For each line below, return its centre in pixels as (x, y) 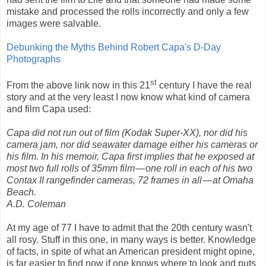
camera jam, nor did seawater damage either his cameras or (132, 145)
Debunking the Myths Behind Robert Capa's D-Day (114, 47)
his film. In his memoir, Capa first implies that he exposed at (130, 157)
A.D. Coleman (37, 204)
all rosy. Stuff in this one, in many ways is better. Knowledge (131, 240)
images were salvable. (54, 23)
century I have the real (204, 85)
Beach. (23, 192)
